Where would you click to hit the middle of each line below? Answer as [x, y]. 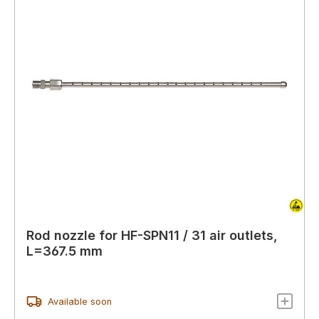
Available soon [79, 301]
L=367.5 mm [64, 251]
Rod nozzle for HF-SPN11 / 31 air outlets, [152, 236]
